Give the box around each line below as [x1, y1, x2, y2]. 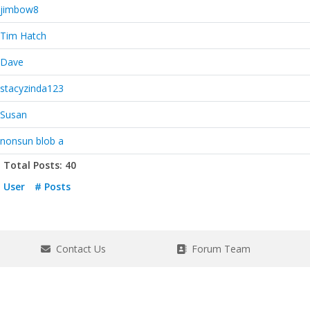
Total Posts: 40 [3, 158, 76, 172]
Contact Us [50, 242, 106, 256]
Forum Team [185, 242, 250, 256]
